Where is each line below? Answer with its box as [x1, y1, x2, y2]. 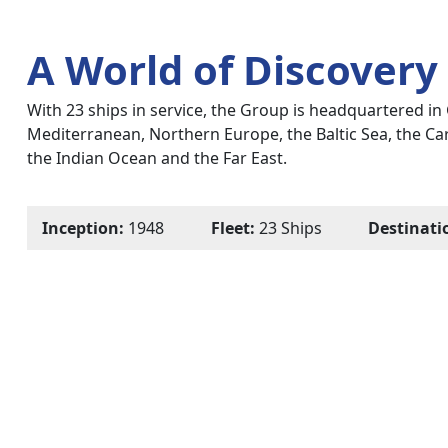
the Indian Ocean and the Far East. [27, 147, 287, 170]
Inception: [42, 217, 124, 240]
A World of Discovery [27, 42, 438, 98]
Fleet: [210, 217, 255, 240]
